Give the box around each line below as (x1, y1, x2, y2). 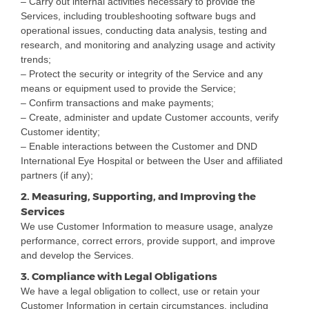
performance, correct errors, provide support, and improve (21, 235, 275, 246)
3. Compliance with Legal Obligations (21, 270, 217, 283)
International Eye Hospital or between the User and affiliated (21, 154, 283, 166)
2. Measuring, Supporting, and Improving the (21, 190, 256, 203)
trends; (21, 53, 51, 65)
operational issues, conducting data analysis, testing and (21, 24, 267, 36)
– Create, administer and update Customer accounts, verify (21, 111, 279, 123)
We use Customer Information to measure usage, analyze (21, 220, 273, 232)
